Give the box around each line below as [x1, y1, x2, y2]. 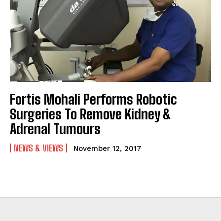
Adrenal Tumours [10, 120, 101, 138]
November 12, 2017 [74, 144, 142, 153]
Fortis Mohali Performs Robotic [10, 91, 177, 108]
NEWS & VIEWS [14, 143, 63, 154]
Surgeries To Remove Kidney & [10, 106, 171, 123]
